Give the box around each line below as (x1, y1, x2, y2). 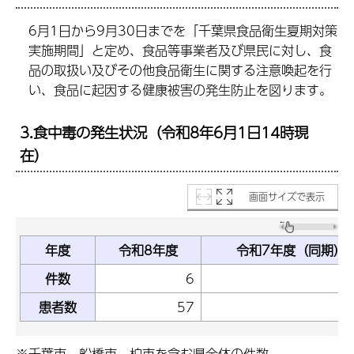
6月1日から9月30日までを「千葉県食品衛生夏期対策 (28, 20, 338, 40)
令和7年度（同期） (236, 240, 346, 261)
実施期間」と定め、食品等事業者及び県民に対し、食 (28, 40, 333, 60)
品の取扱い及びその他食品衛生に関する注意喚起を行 (28, 59, 333, 80)
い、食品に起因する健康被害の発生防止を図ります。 (28, 79, 333, 100)
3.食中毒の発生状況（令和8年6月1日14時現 (20, 121, 308, 145)
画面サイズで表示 (248, 190, 325, 205)
